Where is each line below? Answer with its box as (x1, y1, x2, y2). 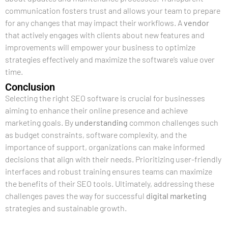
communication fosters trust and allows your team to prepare (5, 6, 220, 15)
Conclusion (5, 81, 55, 93)
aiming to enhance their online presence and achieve (5, 105, 188, 115)
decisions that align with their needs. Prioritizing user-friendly (5, 154, 221, 164)
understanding (75, 118, 128, 127)
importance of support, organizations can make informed (5, 142, 205, 152)
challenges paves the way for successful (5, 191, 146, 201)
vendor (184, 18, 209, 27)
